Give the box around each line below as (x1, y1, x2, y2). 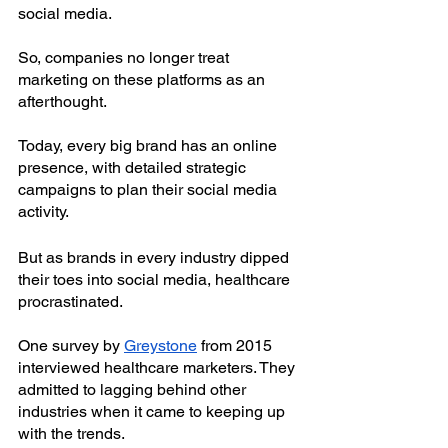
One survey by (18, 335, 120, 355)
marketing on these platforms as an (18, 69, 269, 89)
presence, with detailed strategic (18, 157, 250, 177)
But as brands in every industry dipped (18, 247, 293, 267)
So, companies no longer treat (18, 47, 233, 67)
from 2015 (197, 335, 276, 355)
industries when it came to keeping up (18, 401, 289, 421)
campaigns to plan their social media (18, 179, 281, 199)
